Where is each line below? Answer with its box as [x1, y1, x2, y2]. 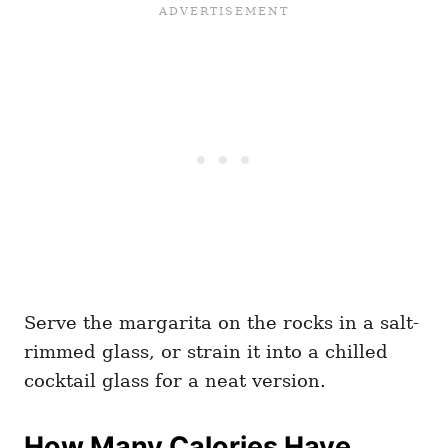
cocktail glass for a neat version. [24, 369, 326, 391]
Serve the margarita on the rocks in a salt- [24, 311, 419, 333]
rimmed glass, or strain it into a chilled [24, 340, 388, 362]
